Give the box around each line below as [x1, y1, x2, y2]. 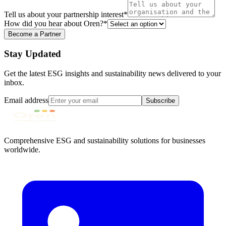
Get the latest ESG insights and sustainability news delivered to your [4, 69, 221, 78]
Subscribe [146, 97, 175, 105]
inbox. [4, 78, 24, 87]
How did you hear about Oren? [4, 19, 103, 28]
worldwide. [4, 145, 40, 154]
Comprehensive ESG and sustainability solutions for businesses [4, 136, 205, 145]
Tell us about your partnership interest [4, 10, 124, 19]
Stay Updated [4, 48, 61, 60]
